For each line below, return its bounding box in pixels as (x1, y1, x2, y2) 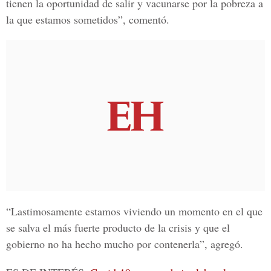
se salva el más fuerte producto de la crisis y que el (6, 220, 230, 235)
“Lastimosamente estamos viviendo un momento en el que (6, 204, 263, 218)
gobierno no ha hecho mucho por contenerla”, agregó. (6, 237, 243, 251)
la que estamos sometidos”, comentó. (6, 12, 169, 27)
